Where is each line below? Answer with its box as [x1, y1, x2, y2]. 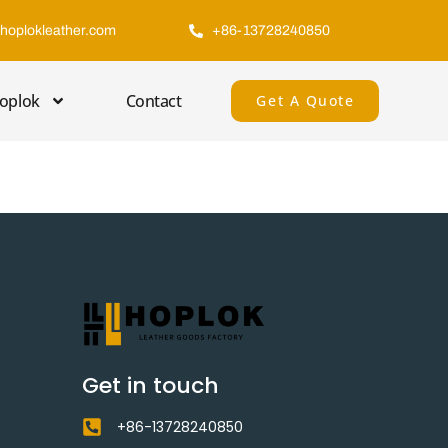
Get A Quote [256, 91, 355, 110]
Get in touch [81, 369, 219, 401]
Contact [125, 90, 182, 112]
